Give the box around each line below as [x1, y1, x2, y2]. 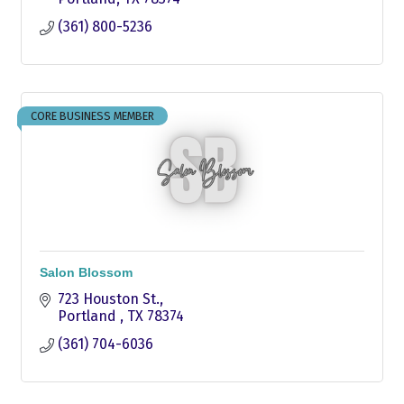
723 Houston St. [58, 289, 160, 308]
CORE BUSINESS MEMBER [31, 108, 154, 123]
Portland [58, 307, 120, 325]
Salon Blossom [40, 264, 133, 280]
